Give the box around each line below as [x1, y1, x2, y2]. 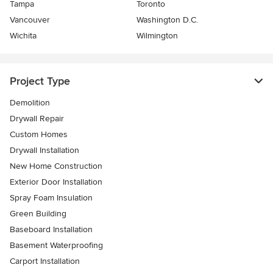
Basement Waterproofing [10, 239, 103, 250]
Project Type [10, 74, 70, 88]
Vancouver [10, 14, 50, 25]
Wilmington [136, 30, 178, 41]
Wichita [10, 30, 37, 41]
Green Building [10, 208, 66, 219]
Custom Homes [10, 129, 68, 140]
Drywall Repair [10, 113, 64, 124]
